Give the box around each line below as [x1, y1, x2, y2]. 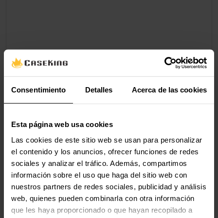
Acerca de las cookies [131, 85, 207, 94]
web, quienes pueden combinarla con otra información [11, 194, 195, 202]
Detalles [85, 85, 113, 94]
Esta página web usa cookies [11, 120, 113, 128]
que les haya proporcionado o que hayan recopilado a [11, 205, 193, 214]
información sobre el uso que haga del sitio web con [11, 170, 187, 179]
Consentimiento [11, 85, 66, 94]
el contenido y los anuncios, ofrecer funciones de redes [11, 147, 199, 156]
